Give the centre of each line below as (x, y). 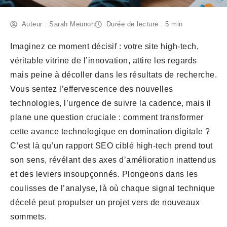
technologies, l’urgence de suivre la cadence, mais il (111, 103)
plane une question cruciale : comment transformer (107, 118)
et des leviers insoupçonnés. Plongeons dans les (104, 174)
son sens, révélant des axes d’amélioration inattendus (113, 160)
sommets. (28, 217)
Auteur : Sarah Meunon (58, 24)
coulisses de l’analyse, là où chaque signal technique (113, 188)
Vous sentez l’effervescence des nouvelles (92, 89)
